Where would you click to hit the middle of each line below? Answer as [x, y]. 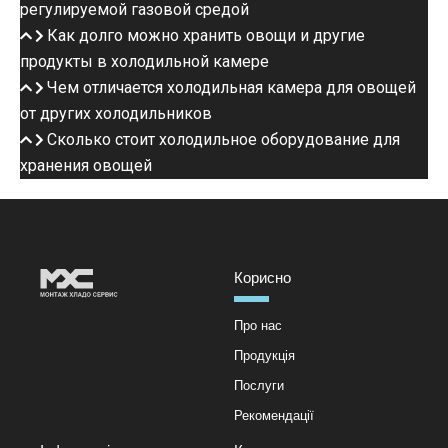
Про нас [258, 326]
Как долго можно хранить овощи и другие [206, 36]
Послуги [259, 386]
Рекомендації [274, 416]
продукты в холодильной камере [144, 62]
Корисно [262, 278]
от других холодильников [116, 114]
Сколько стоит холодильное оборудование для [223, 140]
